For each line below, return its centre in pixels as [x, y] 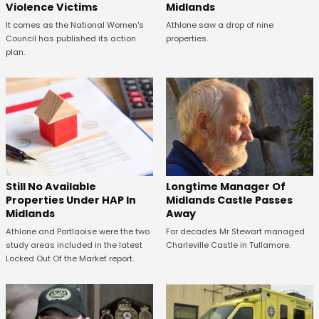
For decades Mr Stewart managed [235, 232]
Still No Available [51, 187]
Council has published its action [71, 39]
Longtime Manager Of [225, 187]
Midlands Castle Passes [229, 200]
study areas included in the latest [74, 245]
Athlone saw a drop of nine [219, 25]
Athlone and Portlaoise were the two [78, 232]
